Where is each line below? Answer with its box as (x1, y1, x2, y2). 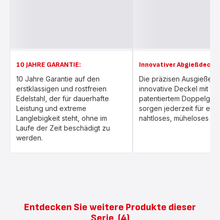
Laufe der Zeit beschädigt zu (16, 124, 110, 132)
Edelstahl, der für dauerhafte (16, 94, 109, 103)
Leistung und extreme (16, 104, 86, 112)
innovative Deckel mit (139, 84, 208, 93)
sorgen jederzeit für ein (139, 104, 216, 112)
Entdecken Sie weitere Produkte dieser (24, 201, 196, 213)
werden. (16, 134, 43, 142)
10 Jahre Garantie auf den (16, 75, 100, 83)
